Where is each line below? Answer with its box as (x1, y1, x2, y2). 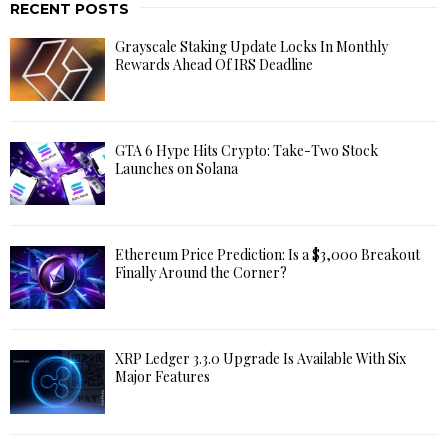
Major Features (115, 367, 210, 387)
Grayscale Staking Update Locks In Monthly (115, 36, 388, 56)
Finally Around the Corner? (115, 263, 287, 283)
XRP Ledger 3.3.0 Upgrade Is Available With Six (115, 349, 406, 369)
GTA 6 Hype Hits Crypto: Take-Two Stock (115, 140, 378, 160)
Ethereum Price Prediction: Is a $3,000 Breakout (115, 245, 420, 265)
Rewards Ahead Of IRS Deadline (115, 54, 313, 74)
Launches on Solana (115, 158, 238, 178)
